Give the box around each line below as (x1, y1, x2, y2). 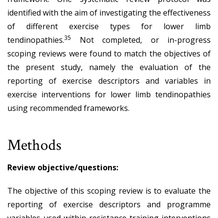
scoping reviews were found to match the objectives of (7, 48, 211, 59)
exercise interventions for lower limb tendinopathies (7, 89, 211, 100)
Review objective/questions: (7, 162, 118, 173)
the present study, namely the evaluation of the (7, 61, 211, 73)
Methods (7, 135, 61, 155)
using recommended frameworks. (7, 102, 129, 113)
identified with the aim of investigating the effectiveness (7, 7, 211, 18)
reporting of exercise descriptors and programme (7, 199, 211, 210)
